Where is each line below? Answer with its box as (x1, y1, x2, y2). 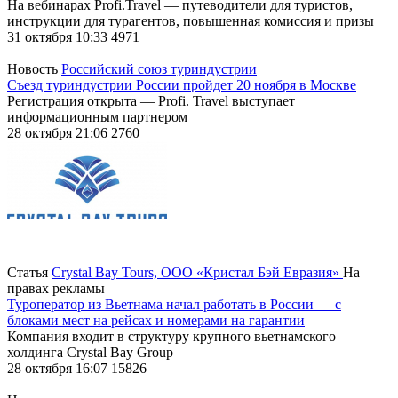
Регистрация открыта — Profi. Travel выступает (7, 92, 295, 108)
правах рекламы (7, 280, 105, 296)
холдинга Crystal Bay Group (7, 344, 173, 360)
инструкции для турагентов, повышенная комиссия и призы (7, 12, 374, 28)
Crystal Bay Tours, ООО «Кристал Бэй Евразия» (52, 264, 343, 280)
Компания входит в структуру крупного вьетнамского (7, 328, 336, 344)
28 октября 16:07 (7, 360, 111, 376)
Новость (7, 60, 61, 76)
